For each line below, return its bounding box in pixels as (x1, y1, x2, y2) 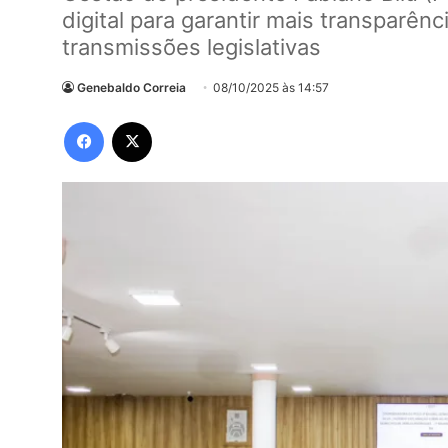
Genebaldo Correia (77, 80, 186, 95)
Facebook (103, 113, 164, 129)
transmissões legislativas (62, 34, 321, 60)
